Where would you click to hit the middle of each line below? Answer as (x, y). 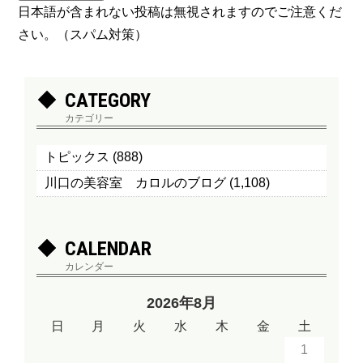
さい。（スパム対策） (83, 34)
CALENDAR (109, 249)
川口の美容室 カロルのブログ (136, 183)
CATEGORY (108, 100)
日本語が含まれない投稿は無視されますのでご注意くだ (180, 12)
